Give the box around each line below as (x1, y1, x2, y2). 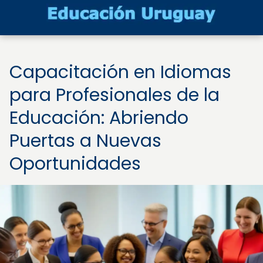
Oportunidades (9, 151, 141, 176)
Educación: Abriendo (9, 106, 188, 130)
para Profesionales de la (9, 83, 220, 107)
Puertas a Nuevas (9, 129, 161, 153)
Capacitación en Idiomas (9, 60, 231, 85)
